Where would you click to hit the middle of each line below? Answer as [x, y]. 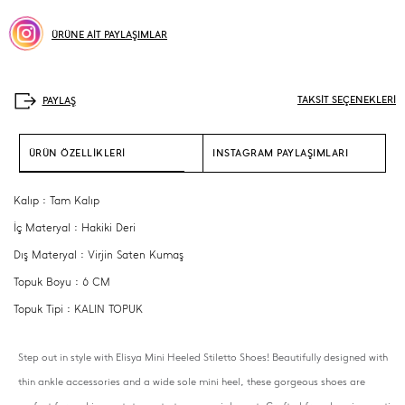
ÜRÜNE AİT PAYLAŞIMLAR [109, 35]
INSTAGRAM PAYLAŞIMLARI [280, 154]
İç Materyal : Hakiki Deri [75, 227]
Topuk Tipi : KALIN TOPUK [78, 309]
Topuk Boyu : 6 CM [62, 282]
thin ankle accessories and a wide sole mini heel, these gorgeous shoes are [192, 381]
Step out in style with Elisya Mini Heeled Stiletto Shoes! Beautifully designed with [203, 357]
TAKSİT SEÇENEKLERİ [347, 100]
